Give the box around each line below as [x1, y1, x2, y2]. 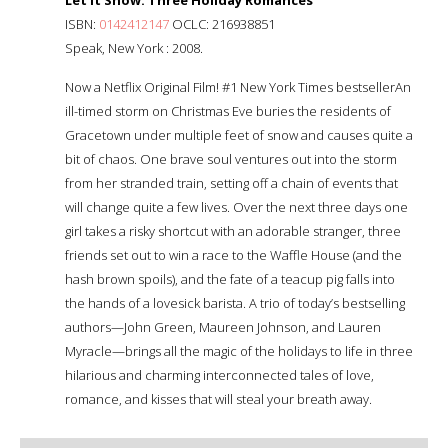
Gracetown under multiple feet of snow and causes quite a [65, 125, 413, 144]
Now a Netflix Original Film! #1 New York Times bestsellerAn [65, 77, 411, 96]
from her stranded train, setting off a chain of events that [65, 173, 398, 192]
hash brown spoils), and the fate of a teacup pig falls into [65, 269, 395, 288]
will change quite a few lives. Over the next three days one [65, 197, 408, 216]
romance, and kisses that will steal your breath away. [65, 389, 372, 408]
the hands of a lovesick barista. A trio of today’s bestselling [65, 293, 405, 312]
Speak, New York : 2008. [65, 38, 203, 57]
